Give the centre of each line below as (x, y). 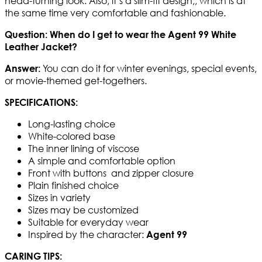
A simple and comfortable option (102, 161)
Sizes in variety (59, 198)
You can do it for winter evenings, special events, (149, 68)
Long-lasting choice (72, 124)
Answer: (23, 68)
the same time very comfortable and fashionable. (115, 13)
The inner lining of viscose (84, 149)
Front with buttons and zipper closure (111, 173)
